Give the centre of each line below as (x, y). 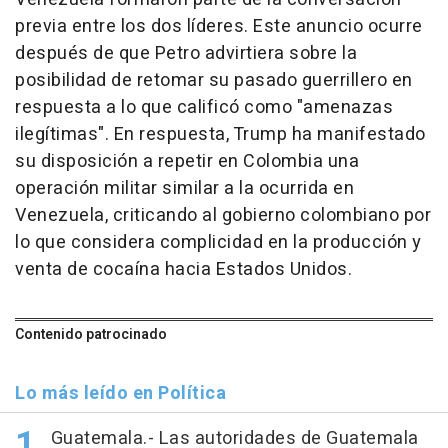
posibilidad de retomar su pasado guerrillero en (214, 81)
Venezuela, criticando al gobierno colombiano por (223, 216)
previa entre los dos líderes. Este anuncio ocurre (219, 27)
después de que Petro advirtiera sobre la (186, 54)
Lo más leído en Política (120, 394)
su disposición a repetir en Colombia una (187, 162)
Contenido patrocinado (91, 335)
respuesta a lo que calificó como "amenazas (204, 108)
